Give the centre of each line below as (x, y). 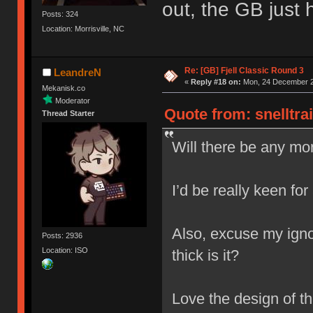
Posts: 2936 (63, 236)
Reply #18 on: (216, 81)
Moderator (73, 100)
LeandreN (77, 72)
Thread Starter (68, 113)
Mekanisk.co (64, 88)
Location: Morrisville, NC (83, 28)
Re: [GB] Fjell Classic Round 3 (244, 70)
